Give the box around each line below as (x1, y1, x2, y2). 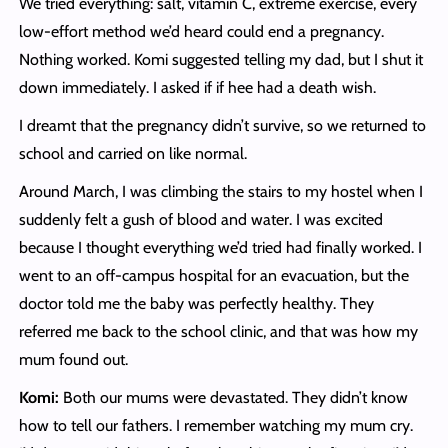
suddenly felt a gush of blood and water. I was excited (18, 210, 383, 230)
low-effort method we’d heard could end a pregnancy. (18, 22, 384, 42)
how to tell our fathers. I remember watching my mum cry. (18, 416, 413, 436)
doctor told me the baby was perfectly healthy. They (18, 294, 374, 314)
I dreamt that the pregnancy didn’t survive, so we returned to (18, 116, 426, 136)
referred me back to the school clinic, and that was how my (18, 322, 418, 342)
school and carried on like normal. (18, 144, 247, 164)
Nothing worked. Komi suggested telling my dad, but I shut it (18, 50, 423, 70)
